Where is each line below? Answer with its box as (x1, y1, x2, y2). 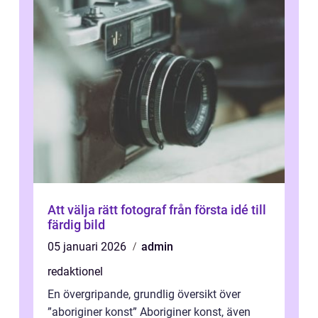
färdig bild (48, 217, 105, 233)
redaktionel (48, 265, 103, 279)
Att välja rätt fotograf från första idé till (48, 202, 169, 218)
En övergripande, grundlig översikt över (48, 287, 241, 302)
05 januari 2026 (48, 240, 129, 254)
